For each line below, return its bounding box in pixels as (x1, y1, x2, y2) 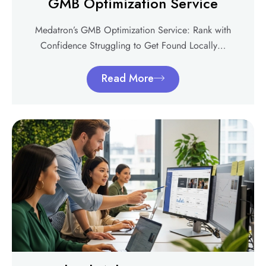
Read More (102, 70, 154, 86)
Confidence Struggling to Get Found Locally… (40, 38, 226, 52)
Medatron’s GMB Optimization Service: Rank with (35, 23, 231, 37)
